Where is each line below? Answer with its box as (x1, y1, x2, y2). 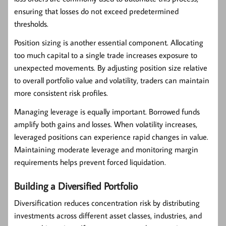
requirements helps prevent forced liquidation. (14, 157, 166, 167)
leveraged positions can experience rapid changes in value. (14, 132, 208, 142)
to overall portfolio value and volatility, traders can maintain (14, 75, 209, 86)
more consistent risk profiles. (14, 88, 108, 98)
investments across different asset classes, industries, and (14, 210, 202, 221)
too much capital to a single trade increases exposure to (14, 50, 197, 61)
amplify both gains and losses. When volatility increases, (14, 119, 197, 130)
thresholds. (14, 19, 48, 29)
